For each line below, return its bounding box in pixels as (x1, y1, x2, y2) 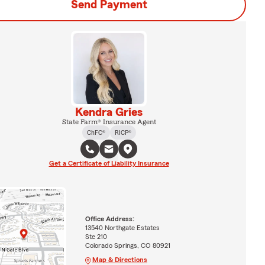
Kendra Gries (75, 106, 143, 118)
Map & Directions (92, 256, 147, 264)
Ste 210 (85, 233, 107, 241)
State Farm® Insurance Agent (62, 118, 156, 125)
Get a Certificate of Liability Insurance (49, 160, 169, 167)
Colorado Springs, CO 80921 (85, 242, 170, 250)
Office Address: (85, 215, 134, 223)
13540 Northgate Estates (85, 224, 160, 232)
